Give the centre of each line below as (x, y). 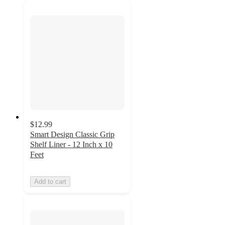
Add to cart (50, 181)
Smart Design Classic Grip (72, 134)
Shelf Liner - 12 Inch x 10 (71, 144)
